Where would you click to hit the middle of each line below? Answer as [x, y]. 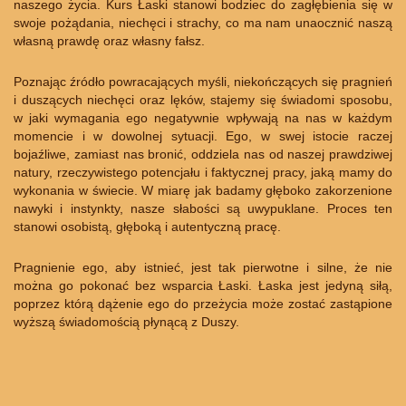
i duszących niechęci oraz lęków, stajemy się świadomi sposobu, [203, 100]
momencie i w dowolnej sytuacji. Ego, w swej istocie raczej [203, 136]
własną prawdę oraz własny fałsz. [109, 41]
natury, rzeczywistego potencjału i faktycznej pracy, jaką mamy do [203, 173]
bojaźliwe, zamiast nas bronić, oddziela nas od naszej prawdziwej [203, 155]
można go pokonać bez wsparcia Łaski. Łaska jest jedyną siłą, [203, 286]
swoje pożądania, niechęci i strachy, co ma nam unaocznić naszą [203, 23]
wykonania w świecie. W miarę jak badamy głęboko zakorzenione [203, 191]
